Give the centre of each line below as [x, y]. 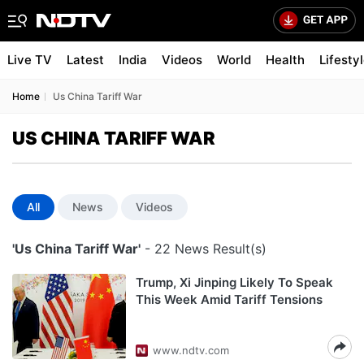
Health [285, 60]
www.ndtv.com [191, 350]
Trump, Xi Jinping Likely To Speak [234, 282]
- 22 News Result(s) [204, 249]
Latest [85, 60]
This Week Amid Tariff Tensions [229, 299]
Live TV [30, 60]
